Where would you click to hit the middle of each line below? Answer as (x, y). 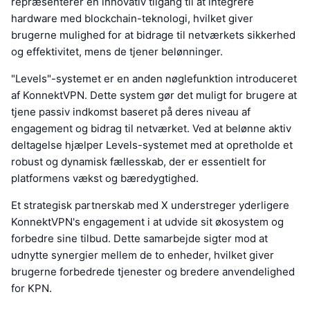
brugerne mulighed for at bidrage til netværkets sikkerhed (153, 35)
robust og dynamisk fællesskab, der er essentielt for (139, 162)
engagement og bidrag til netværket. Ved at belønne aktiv (151, 129)
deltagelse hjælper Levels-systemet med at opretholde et (152, 145)
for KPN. (31, 289)
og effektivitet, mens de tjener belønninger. (117, 52)
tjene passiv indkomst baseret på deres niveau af (131, 112)
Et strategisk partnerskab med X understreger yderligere (150, 206)
